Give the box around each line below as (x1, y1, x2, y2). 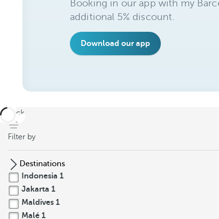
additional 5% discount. (70, 11, 175, 22)
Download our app (81, 39, 150, 48)
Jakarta (20, 185, 51, 194)
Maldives (20, 198, 56, 207)
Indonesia (20, 172, 60, 180)
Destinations (20, 159, 65, 168)
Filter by (8, 132, 36, 141)
